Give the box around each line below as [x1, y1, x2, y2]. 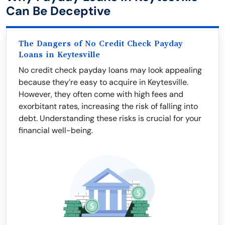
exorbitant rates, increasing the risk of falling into [19, 101, 198, 111]
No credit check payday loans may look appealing [19, 65, 202, 75]
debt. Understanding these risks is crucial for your [19, 113, 201, 124]
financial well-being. [19, 125, 93, 136]
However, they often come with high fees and [19, 89, 183, 99]
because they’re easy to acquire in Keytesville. [19, 77, 188, 87]
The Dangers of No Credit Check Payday [19, 39, 183, 48]
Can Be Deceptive [6, 3, 110, 19]
